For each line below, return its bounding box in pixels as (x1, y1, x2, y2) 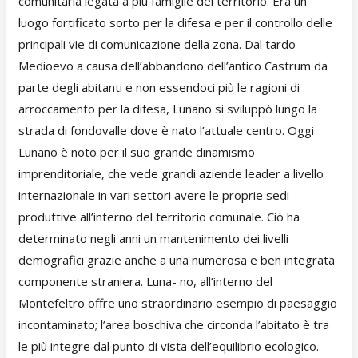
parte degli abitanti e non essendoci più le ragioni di (18, 79, 300, 95)
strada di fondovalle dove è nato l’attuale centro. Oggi (18, 122, 314, 138)
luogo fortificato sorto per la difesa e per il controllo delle (18, 14, 332, 30)
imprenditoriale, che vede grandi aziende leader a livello (18, 165, 324, 181)
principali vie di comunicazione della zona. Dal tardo (18, 36, 296, 52)
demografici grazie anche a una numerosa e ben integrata (18, 252, 335, 268)
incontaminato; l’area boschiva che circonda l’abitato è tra (18, 316, 329, 332)
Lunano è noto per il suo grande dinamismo (18, 144, 255, 160)
